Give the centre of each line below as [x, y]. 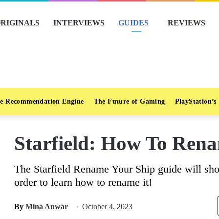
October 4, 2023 [107, 207]
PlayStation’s [196, 101]
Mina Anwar [47, 207]
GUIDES [133, 23]
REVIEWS [186, 23]
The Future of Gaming [129, 101]
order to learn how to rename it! [83, 182]
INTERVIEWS [79, 23]
